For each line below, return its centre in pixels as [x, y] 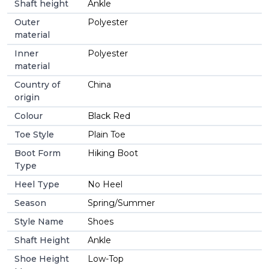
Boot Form [38, 153]
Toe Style [34, 134]
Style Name [39, 221]
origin [27, 97]
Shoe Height [42, 258]
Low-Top [106, 258]
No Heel [105, 184]
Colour [29, 116]
